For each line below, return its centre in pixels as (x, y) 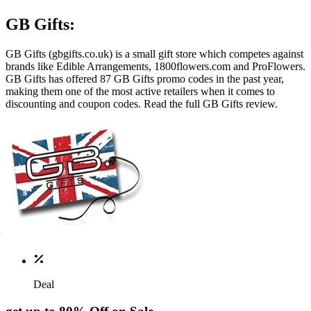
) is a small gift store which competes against (206, 53)
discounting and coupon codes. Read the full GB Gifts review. (142, 103)
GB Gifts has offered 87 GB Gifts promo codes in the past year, (145, 78)
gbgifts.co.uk (81, 53)
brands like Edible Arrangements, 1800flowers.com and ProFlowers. (155, 66)
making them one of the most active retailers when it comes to (140, 91)
